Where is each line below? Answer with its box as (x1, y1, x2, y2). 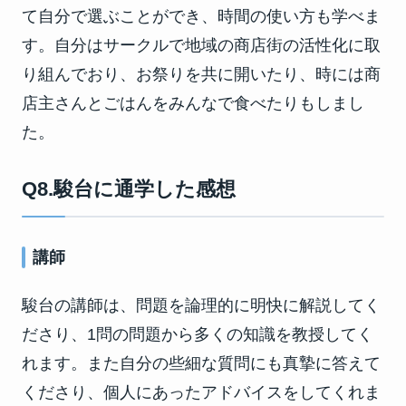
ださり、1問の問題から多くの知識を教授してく (22, 324, 373, 343)
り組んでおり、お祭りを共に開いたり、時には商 (22, 64, 381, 83)
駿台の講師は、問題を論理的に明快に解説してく (22, 295, 381, 314)
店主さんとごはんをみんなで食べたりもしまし (22, 93, 364, 112)
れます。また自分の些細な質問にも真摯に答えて (22, 353, 381, 372)
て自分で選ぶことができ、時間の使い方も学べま (22, 6, 381, 25)
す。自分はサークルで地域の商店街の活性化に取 (22, 35, 381, 54)
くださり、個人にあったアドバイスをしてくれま (22, 382, 381, 401)
